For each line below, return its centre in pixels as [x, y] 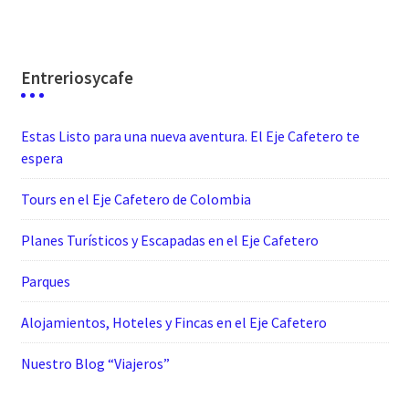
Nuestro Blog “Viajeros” [95, 363]
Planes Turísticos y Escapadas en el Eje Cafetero [169, 240]
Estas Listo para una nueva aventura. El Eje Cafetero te [190, 136]
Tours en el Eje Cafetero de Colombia [136, 199]
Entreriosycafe [77, 77]
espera [42, 157]
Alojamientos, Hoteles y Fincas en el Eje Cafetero [173, 322]
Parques [45, 281]
